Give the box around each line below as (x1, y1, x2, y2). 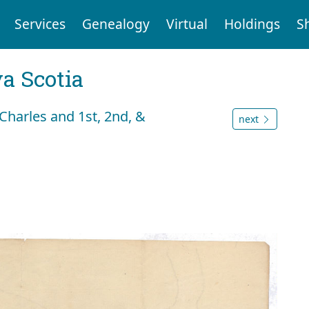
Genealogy (81, 14, 150, 34)
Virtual (166, 14, 208, 34)
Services (14, 14, 66, 34)
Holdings (223, 14, 280, 34)
